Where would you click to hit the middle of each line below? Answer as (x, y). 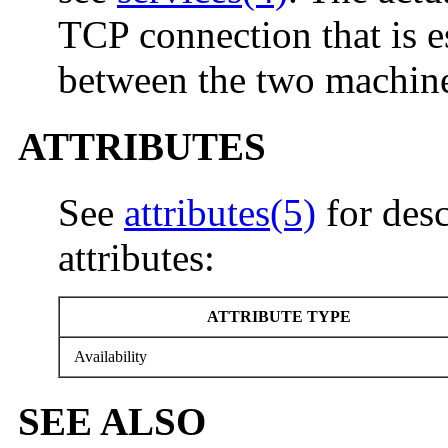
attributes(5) (220, 212)
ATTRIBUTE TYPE (276, 316)
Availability (108, 356)
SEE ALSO (112, 422)
